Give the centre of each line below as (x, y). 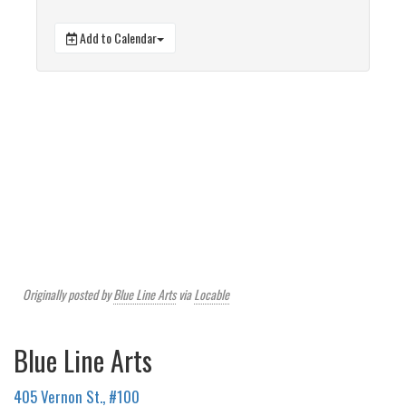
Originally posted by (68, 295)
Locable (212, 295)
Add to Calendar (117, 38)
